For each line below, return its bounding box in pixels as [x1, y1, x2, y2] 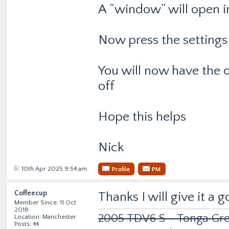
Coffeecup [14, 189, 47, 198]
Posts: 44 [14, 220, 39, 227]
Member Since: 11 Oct [14, 198, 76, 206]
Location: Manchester [14, 213, 76, 220]
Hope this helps [98, 109, 186, 125]
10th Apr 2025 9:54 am [21, 165, 87, 173]
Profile [112, 165, 130, 173]
